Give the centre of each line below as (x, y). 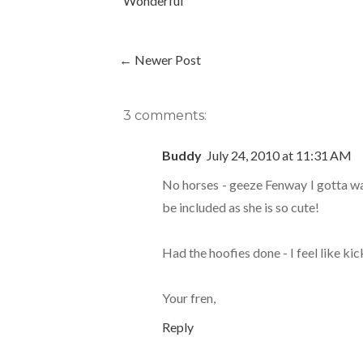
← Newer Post (160, 60)
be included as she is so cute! (241, 207)
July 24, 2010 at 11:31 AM (279, 156)
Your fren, (189, 298)
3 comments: (165, 116)
